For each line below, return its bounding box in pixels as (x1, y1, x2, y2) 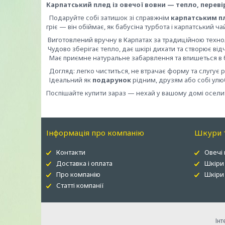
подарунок (92, 75, 131, 84)
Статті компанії (56, 181, 104, 190)
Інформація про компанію (46, 128, 145, 138)
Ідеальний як (46, 75, 92, 84)
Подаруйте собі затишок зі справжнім (46, 13, 171, 22)
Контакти (56, 148, 86, 157)
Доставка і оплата (56, 159, 113, 168)
